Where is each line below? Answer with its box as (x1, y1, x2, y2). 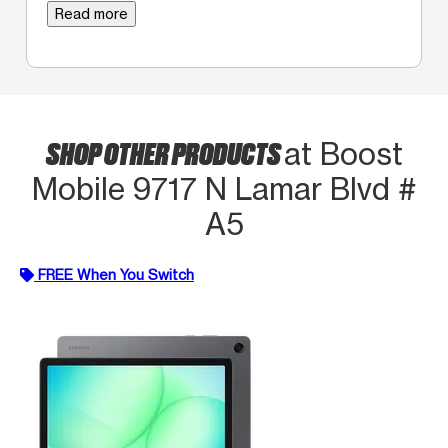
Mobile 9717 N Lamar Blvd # (31, 170, 417, 207)
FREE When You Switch (38, 265, 194, 283)
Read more (55, 4, 128, 22)
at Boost (283, 135, 403, 172)
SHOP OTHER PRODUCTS (45, 132, 284, 171)
